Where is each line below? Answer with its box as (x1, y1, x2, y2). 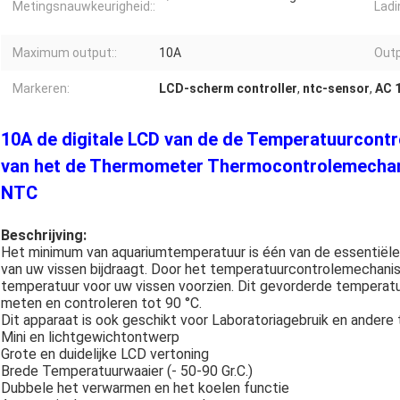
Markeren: (12, 81, 70, 96)
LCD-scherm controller (159, 81, 297, 96)
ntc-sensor (303, 81, 370, 96)
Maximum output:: (12, 46, 117, 61)
